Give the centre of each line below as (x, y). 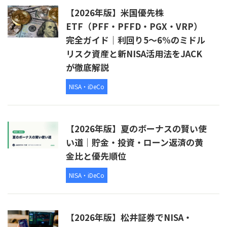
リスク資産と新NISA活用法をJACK (134, 54)
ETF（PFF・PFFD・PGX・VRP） (134, 26)
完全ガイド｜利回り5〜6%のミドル (136, 40)
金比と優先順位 (96, 156)
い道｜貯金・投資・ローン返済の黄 (135, 142)
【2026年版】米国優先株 (115, 13)
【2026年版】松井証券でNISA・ (129, 217)
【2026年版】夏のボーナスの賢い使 (136, 129)
